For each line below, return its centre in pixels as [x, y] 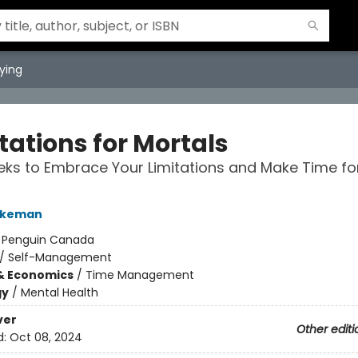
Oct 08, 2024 [46, 338]
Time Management [139, 275]
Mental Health [59, 292]
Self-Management [60, 257]
